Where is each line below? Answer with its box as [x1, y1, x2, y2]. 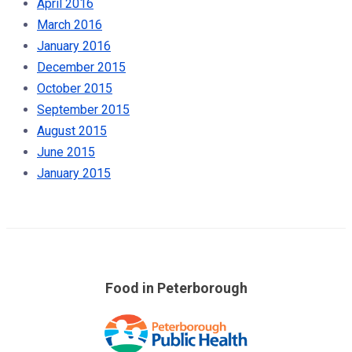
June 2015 [37, 144, 95, 159]
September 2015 [37, 101, 130, 117]
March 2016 [37, 16, 102, 32]
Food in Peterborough [104, 279, 247, 296]
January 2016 [37, 38, 111, 53]
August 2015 [37, 123, 107, 138]
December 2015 [37, 59, 126, 75]
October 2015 [37, 80, 112, 96]
